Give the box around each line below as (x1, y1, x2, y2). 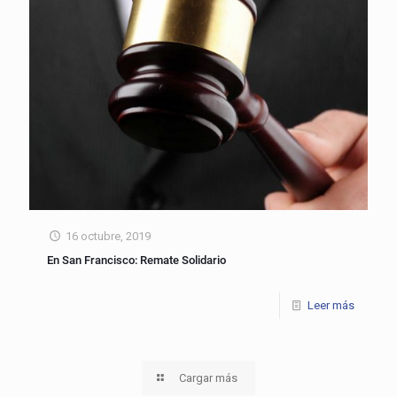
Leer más (307, 298, 354, 312)
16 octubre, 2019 (66, 229, 152, 243)
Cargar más (179, 370, 238, 385)
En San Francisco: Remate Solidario (47, 253, 226, 267)
